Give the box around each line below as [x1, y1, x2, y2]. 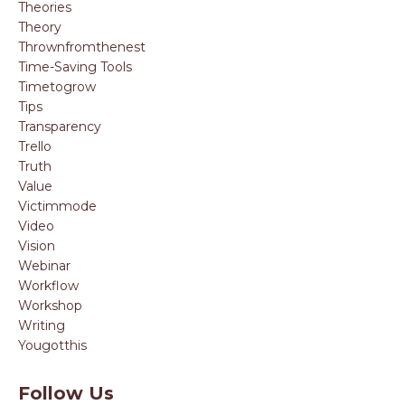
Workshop [18, 297, 82, 314]
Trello [18, 137, 52, 155]
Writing [18, 316, 65, 334]
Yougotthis [18, 336, 87, 353]
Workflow [18, 277, 79, 294]
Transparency [18, 118, 101, 135]
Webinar [18, 257, 71, 274]
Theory [18, 18, 61, 35]
